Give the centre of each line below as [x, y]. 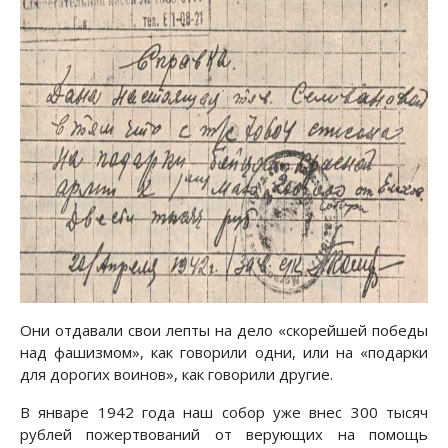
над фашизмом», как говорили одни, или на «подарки [224, 351]
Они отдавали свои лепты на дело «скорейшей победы [224, 329]
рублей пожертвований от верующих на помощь [224, 433]
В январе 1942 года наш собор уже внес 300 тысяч [224, 411]
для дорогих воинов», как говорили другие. [176, 373]
